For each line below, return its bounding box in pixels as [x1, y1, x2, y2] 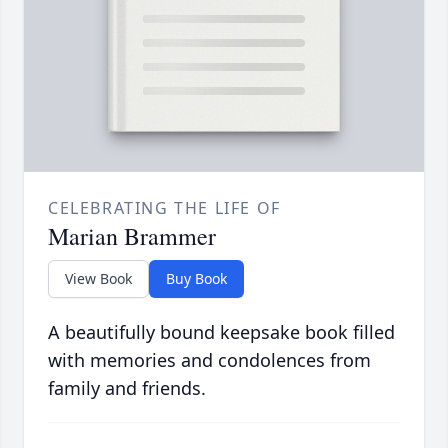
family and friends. [48, 376, 206, 401]
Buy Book [166, 269, 227, 289]
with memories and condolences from [48, 348, 371, 373]
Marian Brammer [48, 220, 216, 253]
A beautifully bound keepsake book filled [48, 320, 395, 345]
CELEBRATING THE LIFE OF [48, 197, 281, 220]
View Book [65, 269, 132, 289]
